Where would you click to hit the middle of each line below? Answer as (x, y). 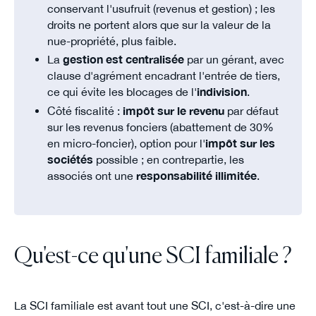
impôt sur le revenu (174, 111)
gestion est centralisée (124, 60)
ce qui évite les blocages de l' (122, 92)
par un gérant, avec (235, 60)
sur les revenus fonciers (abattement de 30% (161, 127)
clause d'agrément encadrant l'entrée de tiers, (164, 76)
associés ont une (92, 176)
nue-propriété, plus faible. (112, 41)
